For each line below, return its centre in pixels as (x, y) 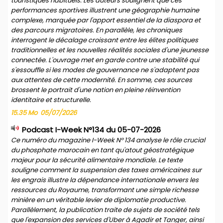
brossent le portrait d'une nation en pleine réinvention (96, 90)
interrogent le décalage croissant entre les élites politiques (105, 40)
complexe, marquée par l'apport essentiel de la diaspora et (106, 20)
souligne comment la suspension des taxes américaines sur (106, 170)
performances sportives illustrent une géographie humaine (105, 10)
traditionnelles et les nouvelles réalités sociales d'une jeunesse (110, 50)
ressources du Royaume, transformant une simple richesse (105, 190)
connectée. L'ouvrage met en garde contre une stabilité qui (105, 60)
